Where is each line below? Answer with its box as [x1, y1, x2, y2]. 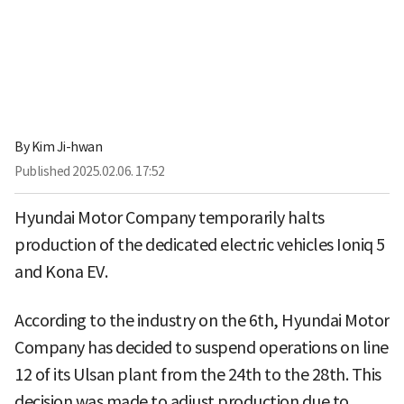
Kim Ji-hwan [31, 138, 102, 155]
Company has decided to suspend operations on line [14, 336, 389, 358]
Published [14, 162, 70, 179]
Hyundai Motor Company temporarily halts [14, 207, 325, 228]
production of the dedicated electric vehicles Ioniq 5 [14, 234, 385, 255]
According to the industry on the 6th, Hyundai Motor [14, 309, 390, 331]
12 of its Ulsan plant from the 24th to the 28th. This [14, 363, 381, 385]
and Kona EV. [14, 261, 107, 282]
